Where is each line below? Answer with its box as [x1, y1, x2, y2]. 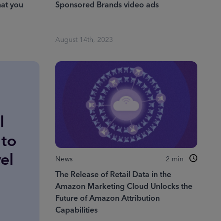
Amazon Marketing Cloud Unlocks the [55, 180, 192, 193]
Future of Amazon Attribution [55, 191, 160, 205]
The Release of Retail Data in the [55, 168, 171, 182]
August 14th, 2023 [55, 34, 113, 46]
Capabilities [55, 203, 98, 217]
